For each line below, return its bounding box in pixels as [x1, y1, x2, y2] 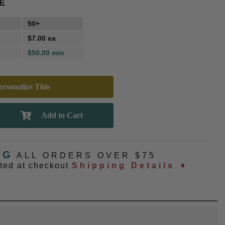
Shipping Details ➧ [72, 161, 188, 170]
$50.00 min [28, 49, 64, 57]
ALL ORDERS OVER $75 [17, 151, 156, 160]
